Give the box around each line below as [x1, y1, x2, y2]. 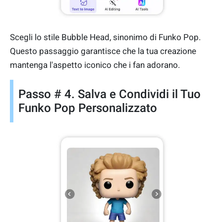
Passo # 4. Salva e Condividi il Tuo [18, 87, 201, 101]
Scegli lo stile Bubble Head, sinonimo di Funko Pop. [10, 32, 201, 42]
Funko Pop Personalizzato [18, 101, 157, 115]
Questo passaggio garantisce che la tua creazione [10, 46, 196, 56]
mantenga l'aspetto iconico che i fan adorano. [10, 59, 180, 70]
